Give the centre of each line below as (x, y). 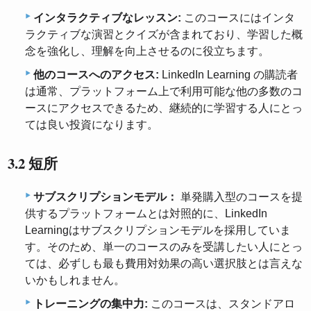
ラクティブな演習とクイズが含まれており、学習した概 (164, 35)
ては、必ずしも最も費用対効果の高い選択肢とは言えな (164, 263)
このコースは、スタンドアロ (221, 303)
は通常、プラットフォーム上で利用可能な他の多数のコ (164, 92)
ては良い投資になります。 (92, 125)
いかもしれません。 (75, 280)
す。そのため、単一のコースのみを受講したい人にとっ (164, 246)
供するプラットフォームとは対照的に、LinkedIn (146, 213)
